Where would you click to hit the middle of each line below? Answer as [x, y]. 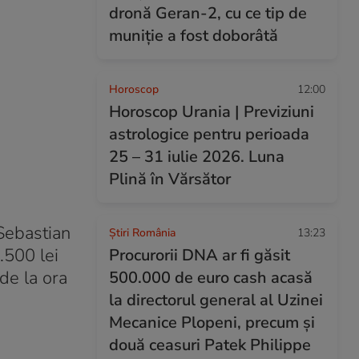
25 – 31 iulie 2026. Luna [197, 157]
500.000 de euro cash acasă [211, 278]
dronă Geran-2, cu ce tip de [208, 13]
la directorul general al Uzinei [216, 300]
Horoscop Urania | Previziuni [212, 112]
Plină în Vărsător [170, 179]
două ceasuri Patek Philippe [210, 345]
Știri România [142, 233]
